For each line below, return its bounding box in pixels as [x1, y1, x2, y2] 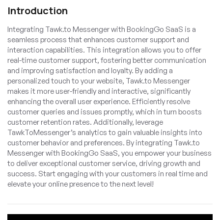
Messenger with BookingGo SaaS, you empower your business [7, 148, 212, 158]
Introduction [7, 3, 68, 17]
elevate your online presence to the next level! [7, 179, 154, 189]
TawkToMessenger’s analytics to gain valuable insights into [7, 127, 202, 137]
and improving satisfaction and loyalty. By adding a [7, 65, 173, 75]
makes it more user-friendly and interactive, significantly [7, 86, 191, 96]
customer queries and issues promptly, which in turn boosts [7, 107, 202, 116]
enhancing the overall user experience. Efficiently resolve [7, 96, 190, 106]
